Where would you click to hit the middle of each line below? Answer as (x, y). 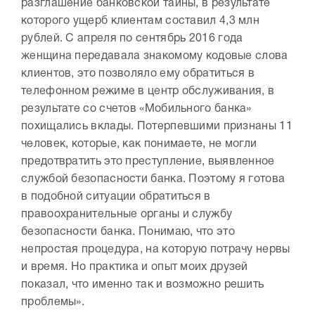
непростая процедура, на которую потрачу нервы (156, 249)
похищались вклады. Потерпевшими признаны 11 (157, 126)
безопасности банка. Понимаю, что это (128, 232)
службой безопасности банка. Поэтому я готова (153, 179)
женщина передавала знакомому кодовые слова (155, 56)
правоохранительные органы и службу (127, 214)
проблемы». (53, 302)
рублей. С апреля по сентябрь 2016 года (132, 38)
